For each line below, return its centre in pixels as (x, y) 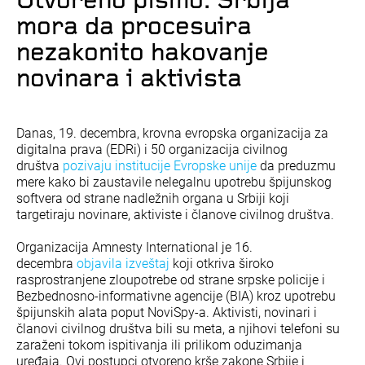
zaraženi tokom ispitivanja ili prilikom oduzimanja (159, 345)
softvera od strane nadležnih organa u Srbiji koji (153, 198)
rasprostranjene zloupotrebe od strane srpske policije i (171, 279)
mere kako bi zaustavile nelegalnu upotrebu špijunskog (174, 182)
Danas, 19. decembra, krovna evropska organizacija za (172, 133)
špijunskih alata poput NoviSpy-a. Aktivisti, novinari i (167, 312)
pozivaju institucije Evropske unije (160, 165)
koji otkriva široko (222, 263)
